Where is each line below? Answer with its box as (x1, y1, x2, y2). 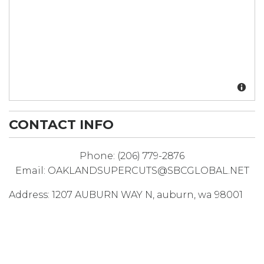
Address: (9, 189, 52, 200)
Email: (15, 164, 48, 176)
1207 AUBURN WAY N (52, 189, 153, 200)
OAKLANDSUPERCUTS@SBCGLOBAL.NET (47, 164, 249, 176)
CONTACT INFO (9, 116, 114, 133)
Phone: (80, 150, 117, 161)
